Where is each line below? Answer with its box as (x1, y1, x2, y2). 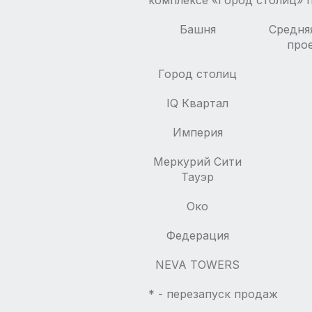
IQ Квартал (166, 96, 228, 110)
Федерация (166, 228, 229, 242)
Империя (172, 125, 223, 139)
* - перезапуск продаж (148, 287, 278, 301)
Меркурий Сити (153, 155, 242, 169)
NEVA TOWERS (155, 258, 240, 272)
